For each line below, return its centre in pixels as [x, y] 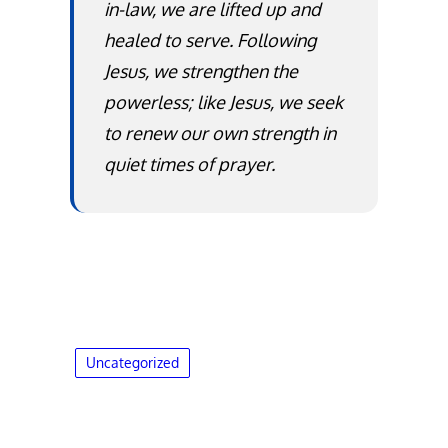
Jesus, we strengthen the [201, 71]
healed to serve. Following [210, 40]
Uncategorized [132, 362]
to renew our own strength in [220, 133]
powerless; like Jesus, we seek [224, 102]
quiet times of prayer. [190, 164]
